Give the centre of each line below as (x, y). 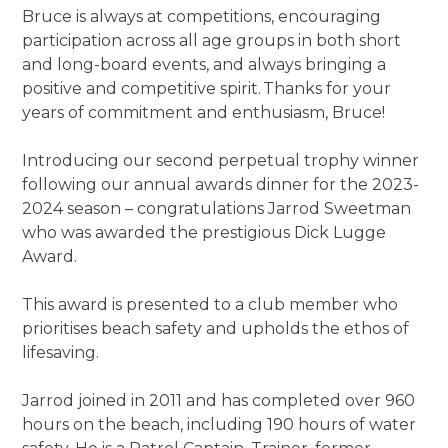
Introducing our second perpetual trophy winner (221, 160)
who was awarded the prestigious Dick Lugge (204, 232)
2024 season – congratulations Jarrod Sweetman (217, 208)
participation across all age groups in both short (212, 40)
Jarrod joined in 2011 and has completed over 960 (219, 400)
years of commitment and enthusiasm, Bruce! (206, 112)
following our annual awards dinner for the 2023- (221, 184)
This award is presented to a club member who (210, 304)
